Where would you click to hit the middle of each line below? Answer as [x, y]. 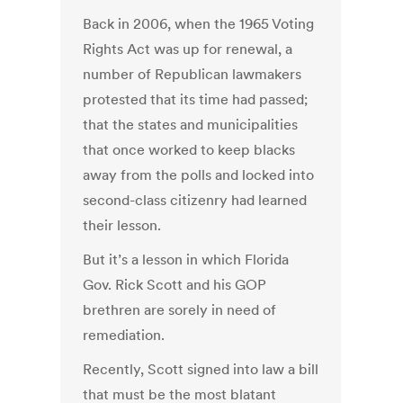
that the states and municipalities [191, 125]
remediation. [124, 335]
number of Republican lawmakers [193, 74]
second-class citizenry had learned [195, 200]
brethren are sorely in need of [180, 310]
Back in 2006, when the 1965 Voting [199, 24]
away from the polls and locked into [199, 175]
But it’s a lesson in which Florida [186, 260]
